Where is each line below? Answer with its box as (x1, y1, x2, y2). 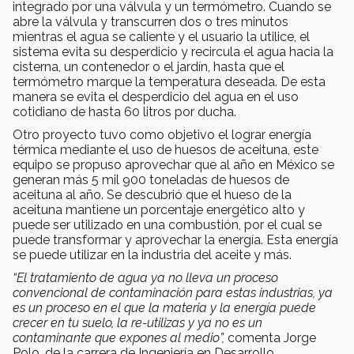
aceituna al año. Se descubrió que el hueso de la (13, 186, 292, 202)
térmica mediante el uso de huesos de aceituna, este (13, 141, 318, 157)
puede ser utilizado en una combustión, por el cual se (13, 217, 322, 232)
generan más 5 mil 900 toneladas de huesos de (13, 171, 289, 187)
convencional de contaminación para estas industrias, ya (13, 284, 333, 300)
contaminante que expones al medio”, (13, 330, 228, 345)
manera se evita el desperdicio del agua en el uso (13, 88, 299, 104)
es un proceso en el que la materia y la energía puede (13, 299, 316, 315)
